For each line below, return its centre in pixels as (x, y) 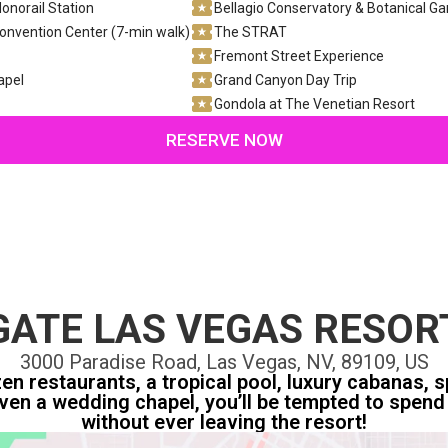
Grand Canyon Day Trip (285, 79)
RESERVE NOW (224, 139)
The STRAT (250, 31)
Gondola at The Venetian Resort (314, 103)
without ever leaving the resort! (224, 421)
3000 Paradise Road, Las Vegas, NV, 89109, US (224, 361)
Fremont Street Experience (298, 55)
